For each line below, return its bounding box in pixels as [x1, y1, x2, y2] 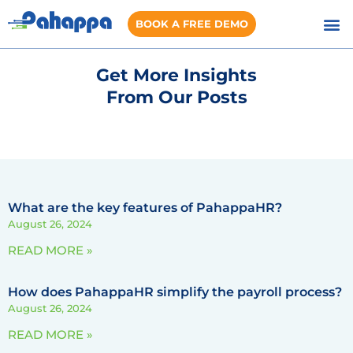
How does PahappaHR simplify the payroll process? [8, 284, 342, 299]
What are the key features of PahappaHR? [8, 200, 282, 215]
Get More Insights [96, 65, 257, 86]
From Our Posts [106, 87, 247, 108]
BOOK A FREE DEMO [136, 17, 249, 30]
